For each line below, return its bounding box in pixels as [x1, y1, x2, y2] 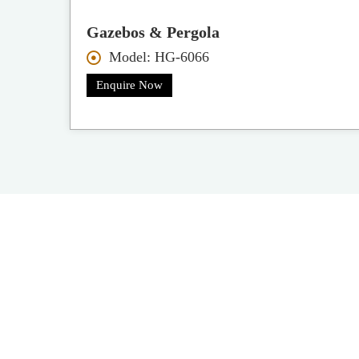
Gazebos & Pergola [87, 23, 220, 42]
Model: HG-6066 [108, 49, 209, 66]
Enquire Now [96, 79, 163, 92]
